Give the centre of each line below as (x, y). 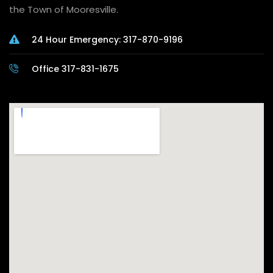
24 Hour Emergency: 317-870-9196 (107, 39)
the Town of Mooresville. (64, 9)
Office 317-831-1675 (75, 69)
